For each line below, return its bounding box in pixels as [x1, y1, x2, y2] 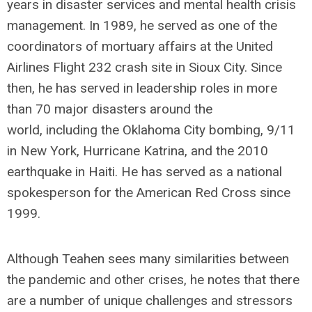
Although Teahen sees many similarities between [7, 251, 289, 267]
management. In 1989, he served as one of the [7, 17, 277, 33]
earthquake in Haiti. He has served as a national [7, 164, 282, 180]
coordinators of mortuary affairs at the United [7, 38, 273, 54]
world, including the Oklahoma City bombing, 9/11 [7, 122, 295, 138]
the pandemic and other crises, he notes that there [7, 272, 299, 288]
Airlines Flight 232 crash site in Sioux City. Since [7, 59, 282, 75]
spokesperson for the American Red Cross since [7, 185, 290, 201]
